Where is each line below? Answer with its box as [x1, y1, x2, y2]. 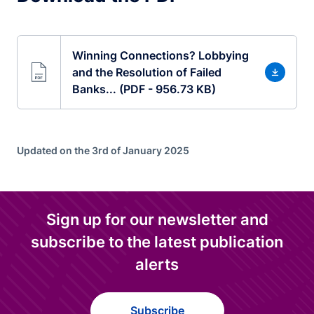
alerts [135, 255, 179, 273]
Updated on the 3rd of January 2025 [17, 144, 189, 156]
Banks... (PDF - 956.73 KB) [71, 82, 216, 96]
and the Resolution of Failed [71, 65, 221, 79]
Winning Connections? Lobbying [71, 48, 249, 62]
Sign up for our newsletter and [46, 210, 268, 228]
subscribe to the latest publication [31, 233, 283, 251]
